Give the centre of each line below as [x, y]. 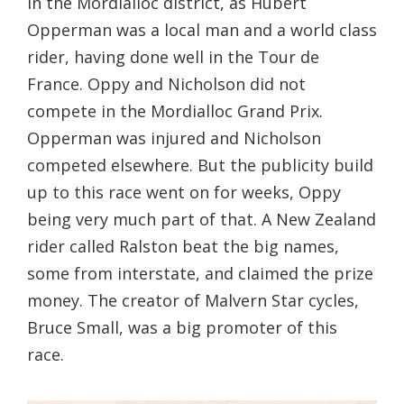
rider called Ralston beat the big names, [183, 247]
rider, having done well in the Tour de [173, 57]
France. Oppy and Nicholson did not [166, 84]
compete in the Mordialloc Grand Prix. [175, 111]
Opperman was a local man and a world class [202, 30]
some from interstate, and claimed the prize [200, 274]
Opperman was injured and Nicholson [174, 138]
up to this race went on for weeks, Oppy [184, 193]
